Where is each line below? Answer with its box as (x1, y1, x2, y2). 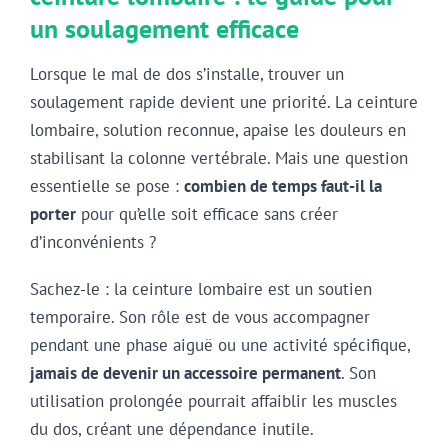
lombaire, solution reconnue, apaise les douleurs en (30, 119, 406, 142)
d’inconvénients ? (30, 231, 156, 254)
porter (30, 203, 76, 226)
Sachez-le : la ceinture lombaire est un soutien (30, 277, 372, 300)
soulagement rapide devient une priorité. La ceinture (30, 91, 418, 114)
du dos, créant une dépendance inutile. (30, 417, 314, 440)
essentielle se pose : (30, 175, 184, 198)
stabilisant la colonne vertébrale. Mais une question (30, 147, 408, 170)
